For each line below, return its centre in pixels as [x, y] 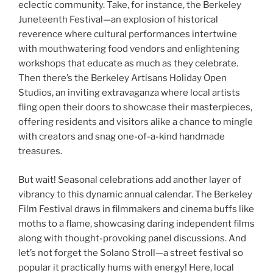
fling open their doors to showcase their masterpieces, [135, 108]
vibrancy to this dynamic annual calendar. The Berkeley [135, 194]
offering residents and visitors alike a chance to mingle [136, 122]
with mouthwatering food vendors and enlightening [129, 49]
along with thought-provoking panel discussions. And [132, 238]
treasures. [40, 151]
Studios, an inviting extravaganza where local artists [129, 93]
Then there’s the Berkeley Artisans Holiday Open [122, 78]
